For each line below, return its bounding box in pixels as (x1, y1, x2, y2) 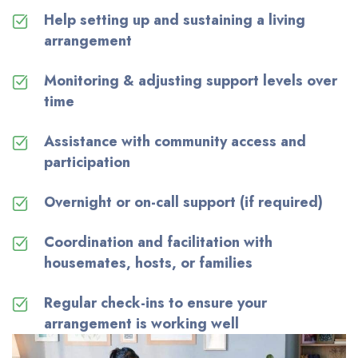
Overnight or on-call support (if (44, 191, 258, 213)
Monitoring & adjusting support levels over (44, 70, 337, 91)
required (258, 191, 318, 213)
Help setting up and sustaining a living (44, 9, 305, 30)
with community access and (117, 130, 306, 152)
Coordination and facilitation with (44, 231, 272, 253)
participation (44, 151, 130, 173)
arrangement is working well (44, 312, 239, 334)
